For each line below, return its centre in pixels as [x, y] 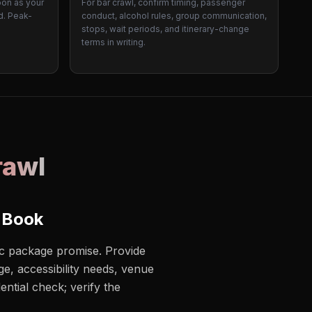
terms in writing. [114, 42]
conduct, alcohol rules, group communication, [174, 16]
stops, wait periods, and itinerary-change [165, 29]
